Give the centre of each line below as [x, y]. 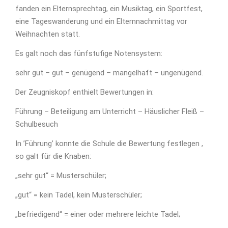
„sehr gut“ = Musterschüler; [61, 176]
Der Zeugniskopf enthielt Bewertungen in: [84, 92]
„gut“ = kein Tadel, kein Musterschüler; [79, 195]
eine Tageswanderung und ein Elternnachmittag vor [101, 21]
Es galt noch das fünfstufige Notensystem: [89, 53]
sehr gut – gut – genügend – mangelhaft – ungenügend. [109, 73]
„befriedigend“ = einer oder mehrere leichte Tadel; [98, 214]
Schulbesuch [37, 124]
